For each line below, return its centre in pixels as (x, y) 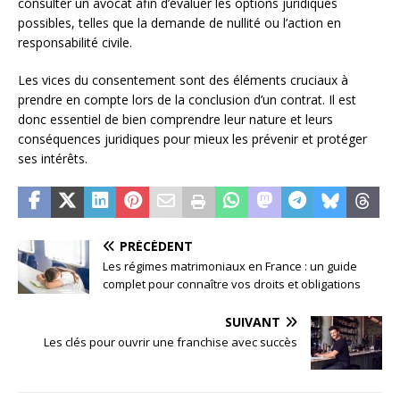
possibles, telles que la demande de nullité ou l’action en (179, 22)
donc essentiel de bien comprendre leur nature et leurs (175, 119)
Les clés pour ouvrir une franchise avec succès (171, 342)
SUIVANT (253, 321)
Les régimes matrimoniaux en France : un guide (230, 266)
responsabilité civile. (75, 42)
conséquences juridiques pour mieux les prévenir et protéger (192, 138)
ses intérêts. (53, 158)
